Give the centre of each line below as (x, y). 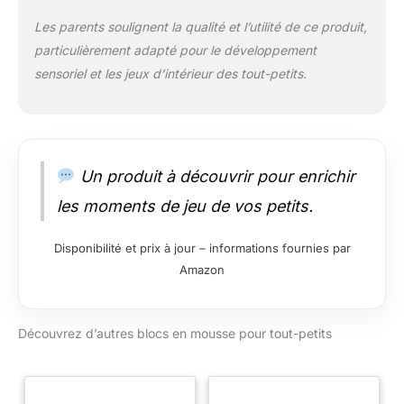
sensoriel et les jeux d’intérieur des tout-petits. (170, 74)
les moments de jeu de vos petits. (185, 207)
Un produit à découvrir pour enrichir (215, 177)
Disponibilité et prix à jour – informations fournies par (202, 248)
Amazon (202, 270)
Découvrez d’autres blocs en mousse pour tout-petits (175, 334)
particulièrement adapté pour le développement (175, 50)
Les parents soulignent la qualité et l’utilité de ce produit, (200, 27)
